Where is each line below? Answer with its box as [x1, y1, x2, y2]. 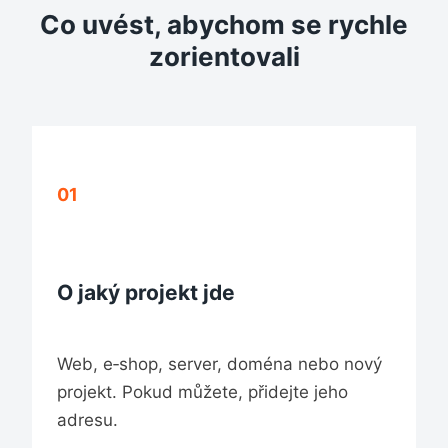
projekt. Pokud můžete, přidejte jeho [57, 381, 348, 402]
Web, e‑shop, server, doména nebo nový [57, 353, 382, 374]
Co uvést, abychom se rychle [40, 9, 408, 40]
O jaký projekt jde [57, 280, 235, 305]
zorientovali [148, 41, 300, 72]
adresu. [57, 409, 118, 430]
